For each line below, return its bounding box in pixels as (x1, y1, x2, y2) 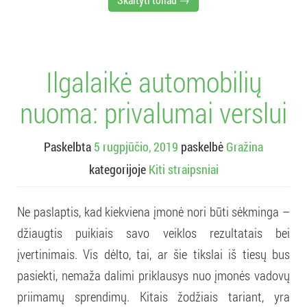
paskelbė (181, 138, 226, 155)
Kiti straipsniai (148, 160, 219, 177)
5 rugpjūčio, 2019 (94, 138, 178, 155)
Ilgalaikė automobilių (45, 62, 262, 100)
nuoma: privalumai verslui (20, 93, 287, 131)
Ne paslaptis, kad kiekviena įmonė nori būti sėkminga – (17, 202, 290, 220)
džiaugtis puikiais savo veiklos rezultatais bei (17, 223, 290, 241)
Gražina (226, 138, 263, 155)
